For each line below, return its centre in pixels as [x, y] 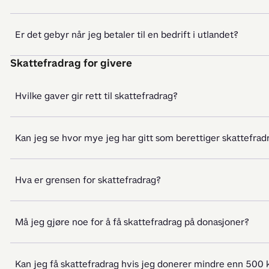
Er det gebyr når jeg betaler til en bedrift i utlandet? [127, 35]
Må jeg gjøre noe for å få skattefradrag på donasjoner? [132, 222]
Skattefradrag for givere [71, 63]
